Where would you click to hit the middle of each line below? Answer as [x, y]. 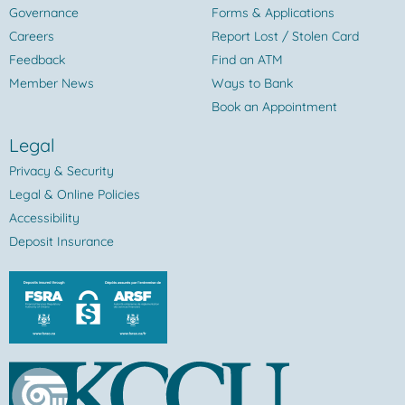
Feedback [37, 60]
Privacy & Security [61, 171]
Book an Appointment [274, 107]
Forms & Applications [273, 13]
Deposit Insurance [61, 242]
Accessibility [44, 218]
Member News [52, 84]
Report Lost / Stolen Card [285, 37]
